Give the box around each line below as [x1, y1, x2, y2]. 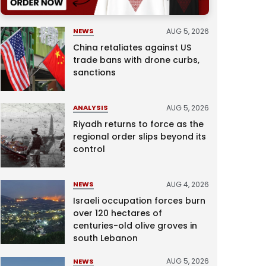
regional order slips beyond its [72, 130, 206, 142]
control [72, 142, 105, 155]
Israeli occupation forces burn [72, 194, 205, 207]
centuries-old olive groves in [72, 219, 197, 232]
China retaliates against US [72, 41, 191, 53]
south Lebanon [72, 232, 138, 244]
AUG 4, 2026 [166, 179, 209, 189]
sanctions [72, 66, 116, 78]
